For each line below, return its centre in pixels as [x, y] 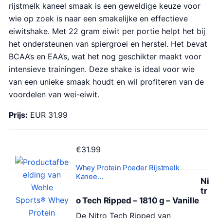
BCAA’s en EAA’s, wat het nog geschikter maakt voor [105, 56]
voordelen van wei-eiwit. [54, 94]
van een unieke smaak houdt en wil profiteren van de [106, 82]
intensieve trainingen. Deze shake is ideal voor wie [102, 69]
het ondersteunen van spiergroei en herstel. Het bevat [108, 44]
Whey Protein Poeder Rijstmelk [128, 167]
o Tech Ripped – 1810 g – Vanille [138, 200]
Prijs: [18, 115]
